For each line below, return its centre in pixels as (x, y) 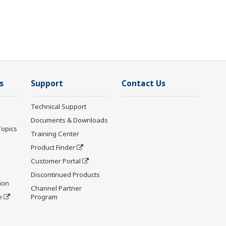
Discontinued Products (65, 175)
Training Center (55, 134)
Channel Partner (56, 188)
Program (44, 197)
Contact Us (144, 84)
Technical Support (59, 107)
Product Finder (53, 148)
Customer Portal (56, 161)
